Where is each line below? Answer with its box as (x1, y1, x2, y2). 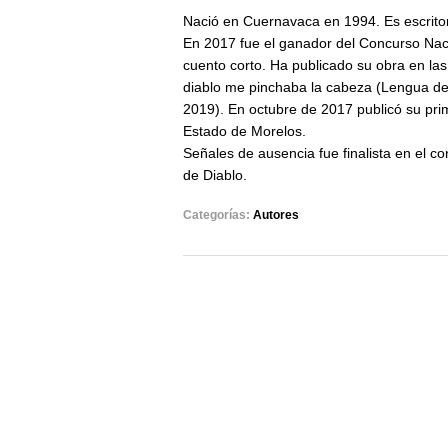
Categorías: (183, 208, 253, 222)
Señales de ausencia (183, 145, 315, 161)
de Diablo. (183, 167, 247, 183)
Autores (253, 208, 299, 222)
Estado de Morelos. (183, 123, 306, 139)
